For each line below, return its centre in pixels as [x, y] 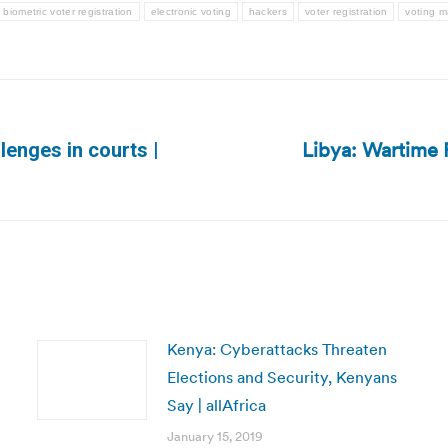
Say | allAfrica [216, 405]
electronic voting [190, 11]
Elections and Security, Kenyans [281, 377]
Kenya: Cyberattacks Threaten [276, 349]
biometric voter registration [68, 11]
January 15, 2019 [214, 436]
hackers [267, 11]
